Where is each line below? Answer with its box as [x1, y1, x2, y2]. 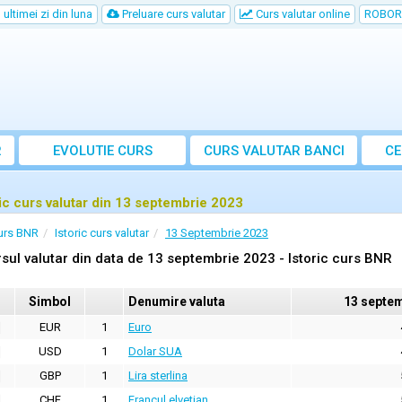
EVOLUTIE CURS [52, 143, 153, 159]
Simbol [29, 294, 71, 309]
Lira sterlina [128, 369, 188, 382]
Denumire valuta [128, 294, 225, 309]
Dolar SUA [128, 345, 182, 358]
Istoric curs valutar [55, 226, 149, 240]
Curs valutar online [253, 7, 350, 21]
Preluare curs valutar [119, 7, 225, 21]
